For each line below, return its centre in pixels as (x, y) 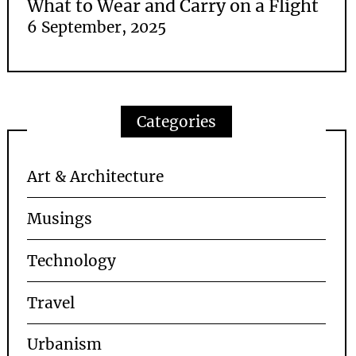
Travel (51, 302)
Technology (72, 260)
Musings (60, 219)
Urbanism (65, 344)
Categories (177, 121)
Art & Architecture (96, 177)
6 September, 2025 (97, 27)
